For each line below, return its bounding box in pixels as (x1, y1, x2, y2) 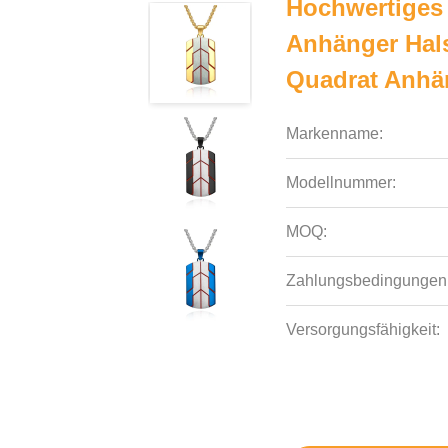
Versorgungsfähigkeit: (286, 321, 441, 338)
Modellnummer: (286, 174, 397, 191)
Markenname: (286, 125, 384, 142)
